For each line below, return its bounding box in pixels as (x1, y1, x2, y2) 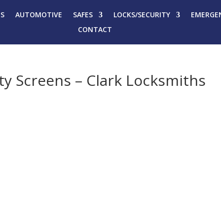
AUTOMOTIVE (15, 10, 62, 19)
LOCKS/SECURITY (113, 10, 170, 19)
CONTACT (78, 25, 112, 34)
